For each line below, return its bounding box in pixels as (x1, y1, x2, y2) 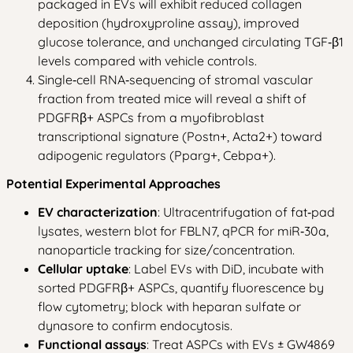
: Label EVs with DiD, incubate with (128, 261, 324, 277)
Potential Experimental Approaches (6, 176, 221, 191)
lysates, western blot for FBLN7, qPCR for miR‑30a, (38, 223, 329, 239)
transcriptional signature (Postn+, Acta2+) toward (38, 128, 322, 144)
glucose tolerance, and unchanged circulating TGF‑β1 (38, 34, 344, 50)
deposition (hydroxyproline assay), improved (38, 15, 299, 31)
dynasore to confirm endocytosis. (38, 318, 232, 333)
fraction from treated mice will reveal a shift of (38, 91, 307, 106)
